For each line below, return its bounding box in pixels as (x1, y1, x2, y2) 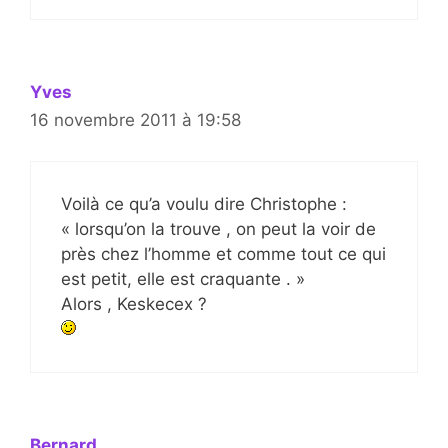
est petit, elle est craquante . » (61, 268, 305, 289)
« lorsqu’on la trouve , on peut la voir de (61, 218, 376, 239)
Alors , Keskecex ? (61, 293, 207, 314)
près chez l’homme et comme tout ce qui (61, 243, 386, 264)
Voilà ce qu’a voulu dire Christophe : (61, 193, 347, 214)
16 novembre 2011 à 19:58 (30, 110, 241, 131)
